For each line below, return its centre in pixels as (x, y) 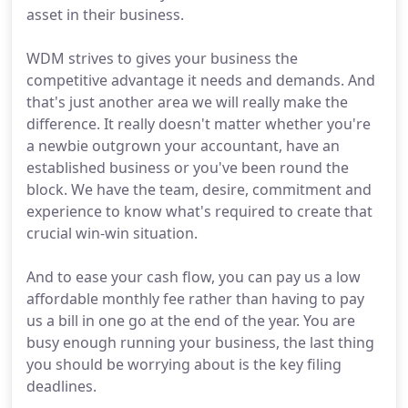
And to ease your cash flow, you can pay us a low (194, 277)
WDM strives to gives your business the (162, 58)
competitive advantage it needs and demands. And (201, 80)
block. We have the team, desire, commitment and (199, 189)
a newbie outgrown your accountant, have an (183, 146)
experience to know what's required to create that (199, 211)
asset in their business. (105, 15)
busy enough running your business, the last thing (200, 342)
